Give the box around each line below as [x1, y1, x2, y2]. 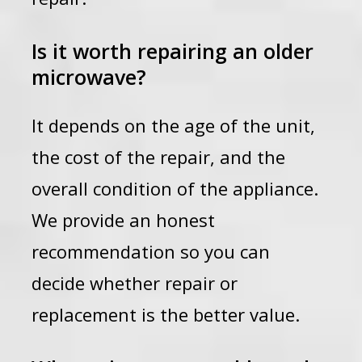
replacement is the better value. [32, 302, 301, 326]
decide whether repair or [32, 271, 238, 295]
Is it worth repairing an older [32, 37, 314, 65]
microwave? [32, 63, 147, 90]
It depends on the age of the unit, [32, 113, 316, 137]
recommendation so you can [32, 239, 271, 263]
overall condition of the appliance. [32, 176, 319, 200]
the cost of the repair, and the [32, 145, 286, 169]
